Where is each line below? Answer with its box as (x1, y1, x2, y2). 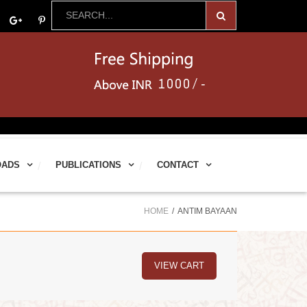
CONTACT (157, 160, 199, 170)
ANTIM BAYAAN (177, 206, 237, 216)
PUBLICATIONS (56, 160, 121, 170)
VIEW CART (154, 260, 204, 271)
